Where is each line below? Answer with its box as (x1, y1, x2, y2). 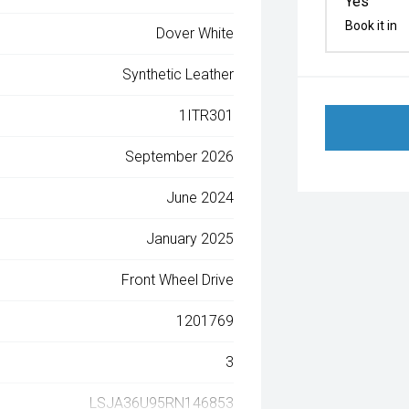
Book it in (345, 18, 398, 33)
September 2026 (125, 148, 235, 165)
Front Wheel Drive (121, 271, 235, 288)
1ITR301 (179, 107, 235, 124)
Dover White (156, 25, 235, 42)
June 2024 (166, 189, 235, 206)
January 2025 (146, 230, 235, 247)
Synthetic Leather (122, 66, 235, 83)
